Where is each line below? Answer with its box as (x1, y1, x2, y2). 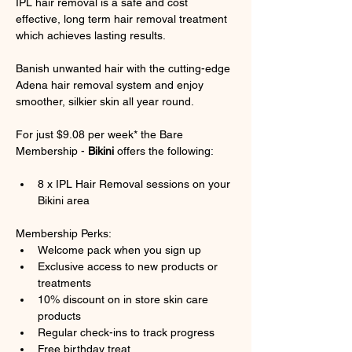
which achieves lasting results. (16, 29, 166, 42)
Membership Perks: (16, 227, 112, 240)
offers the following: (114, 145, 214, 157)
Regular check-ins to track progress (38, 326, 214, 339)
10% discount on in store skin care (38, 293, 211, 306)
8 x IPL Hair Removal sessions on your (38, 178, 233, 190)
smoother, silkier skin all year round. (16, 95, 194, 108)
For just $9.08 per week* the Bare (16, 128, 186, 141)
